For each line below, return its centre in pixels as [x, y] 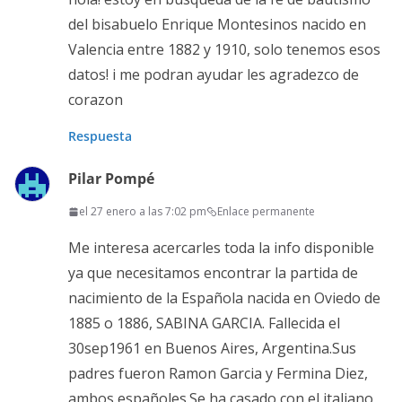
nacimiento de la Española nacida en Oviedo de [224, 298]
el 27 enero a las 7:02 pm [143, 212]
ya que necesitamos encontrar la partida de [213, 273]
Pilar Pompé [111, 179]
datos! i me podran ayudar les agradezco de [214, 75]
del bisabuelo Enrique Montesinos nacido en [217, 25]
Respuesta [100, 136]
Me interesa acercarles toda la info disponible [221, 248]
